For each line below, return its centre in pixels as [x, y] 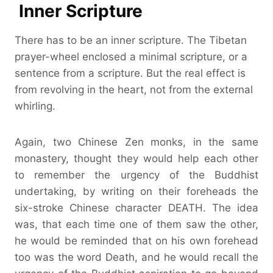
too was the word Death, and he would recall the [136, 257]
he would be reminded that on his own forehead [136, 240]
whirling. [35, 106]
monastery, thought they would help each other [136, 158]
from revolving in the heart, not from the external [134, 89]
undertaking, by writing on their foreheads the [136, 191]
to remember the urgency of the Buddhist [136, 175]
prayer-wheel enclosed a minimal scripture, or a [131, 56]
